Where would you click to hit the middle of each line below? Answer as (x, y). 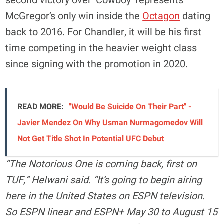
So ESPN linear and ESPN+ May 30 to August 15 (112, 212)
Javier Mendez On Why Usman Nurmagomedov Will (110, 123)
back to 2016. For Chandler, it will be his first (104, 32)
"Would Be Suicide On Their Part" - (130, 107)
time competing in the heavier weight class (101, 48)
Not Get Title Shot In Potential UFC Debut (91, 139)
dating (195, 16)
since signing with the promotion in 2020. (97, 64)
